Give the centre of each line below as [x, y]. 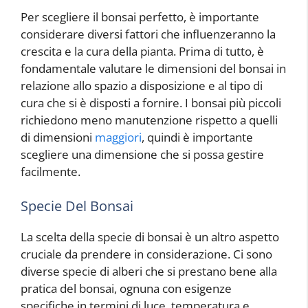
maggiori [118, 137]
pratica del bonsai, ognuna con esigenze [126, 288]
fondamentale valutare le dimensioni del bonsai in [153, 68]
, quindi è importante [197, 137]
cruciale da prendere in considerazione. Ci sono [146, 254]
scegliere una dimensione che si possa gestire [142, 154]
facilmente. [51, 172]
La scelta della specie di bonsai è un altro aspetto [150, 236]
